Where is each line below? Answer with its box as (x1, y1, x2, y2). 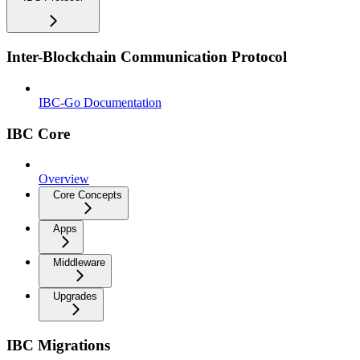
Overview (39, 172, 89, 186)
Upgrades (53, 290, 97, 303)
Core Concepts (53, 189, 122, 202)
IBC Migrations (6, 337, 110, 354)
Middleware (53, 256, 105, 269)
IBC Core (6, 125, 70, 142)
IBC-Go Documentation (39, 95, 162, 109)
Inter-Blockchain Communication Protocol (6, 48, 287, 66)
